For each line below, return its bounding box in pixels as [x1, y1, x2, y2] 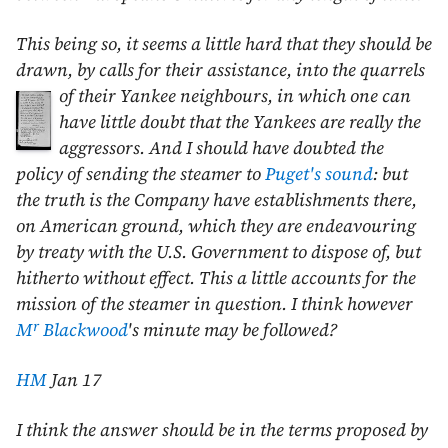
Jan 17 [51, 368, 102, 393]
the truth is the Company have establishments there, [16, 188, 417, 213]
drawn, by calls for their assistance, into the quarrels [16, 58, 425, 83]
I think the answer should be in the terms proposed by [16, 418, 428, 443]
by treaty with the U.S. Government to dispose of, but [16, 240, 421, 265]
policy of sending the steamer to [16, 162, 265, 187]
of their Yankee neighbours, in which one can [59, 84, 411, 109]
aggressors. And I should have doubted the [59, 136, 384, 161]
